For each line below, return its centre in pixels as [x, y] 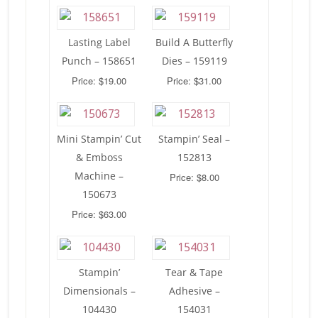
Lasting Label [99, 42]
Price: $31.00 [194, 80]
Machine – [99, 175]
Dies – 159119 [194, 60]
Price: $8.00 [194, 177]
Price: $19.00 [99, 80]
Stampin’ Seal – [194, 138]
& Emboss [99, 157]
